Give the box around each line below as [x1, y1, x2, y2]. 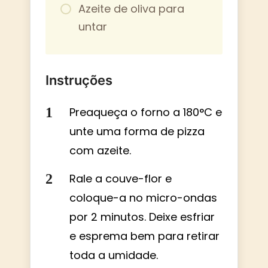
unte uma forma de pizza [69, 123, 205, 139]
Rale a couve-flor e [69, 170, 172, 186]
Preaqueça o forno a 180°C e [69, 104, 222, 120]
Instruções [45, 72, 112, 88]
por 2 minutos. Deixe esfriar [69, 209, 215, 224]
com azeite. [69, 142, 131, 158]
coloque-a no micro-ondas [69, 190, 217, 205]
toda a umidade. [69, 247, 158, 263]
